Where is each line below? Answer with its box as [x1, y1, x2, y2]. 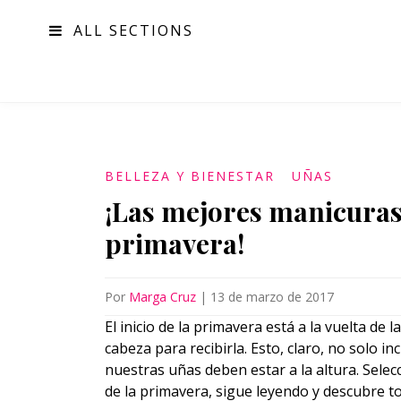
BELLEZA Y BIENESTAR [105, 167, 275, 184]
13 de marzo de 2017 [210, 288, 334, 305]
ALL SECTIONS [73, 21, 193, 40]
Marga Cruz [129, 288, 196, 305]
